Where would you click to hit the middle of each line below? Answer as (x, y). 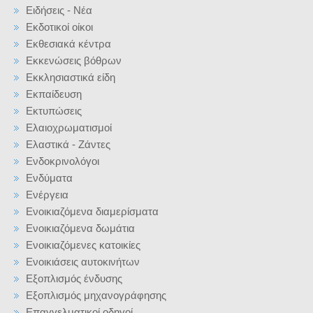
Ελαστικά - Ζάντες (68, 144)
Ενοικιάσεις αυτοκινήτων (83, 262)
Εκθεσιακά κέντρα (68, 44)
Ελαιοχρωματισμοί (69, 128)
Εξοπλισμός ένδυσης (74, 278)
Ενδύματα (49, 178)
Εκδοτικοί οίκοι (59, 27)
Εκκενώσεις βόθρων (74, 60)
